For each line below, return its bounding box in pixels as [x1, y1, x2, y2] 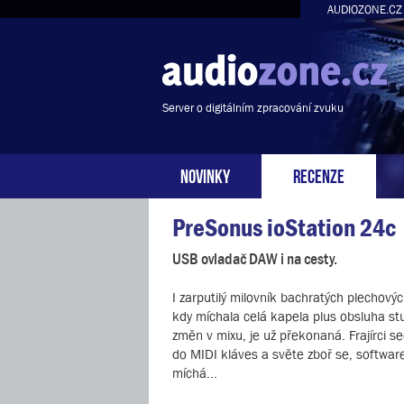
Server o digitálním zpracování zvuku [162, 101, 344, 115]
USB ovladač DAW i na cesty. [172, 250, 337, 268]
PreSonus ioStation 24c [172, 214, 396, 242]
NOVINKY [180, 165, 230, 184]
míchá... [172, 365, 217, 381]
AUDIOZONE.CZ [326, 3, 402, 16]
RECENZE [293, 165, 344, 184]
